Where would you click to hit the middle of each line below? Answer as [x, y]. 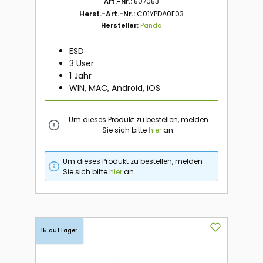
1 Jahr [80, 76]
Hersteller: [121, 25]
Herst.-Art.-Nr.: [108, 14]
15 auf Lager [59, 230]
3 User [81, 64]
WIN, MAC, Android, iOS [114, 88]
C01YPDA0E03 [160, 14]
